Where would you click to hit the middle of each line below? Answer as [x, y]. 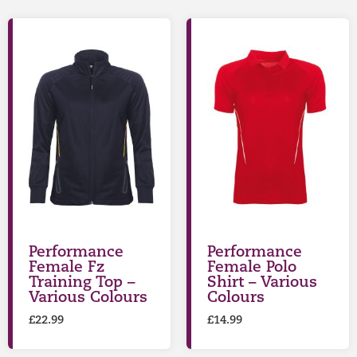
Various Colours [88, 298]
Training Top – [82, 283]
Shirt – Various [262, 283]
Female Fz [67, 268]
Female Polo [252, 268]
